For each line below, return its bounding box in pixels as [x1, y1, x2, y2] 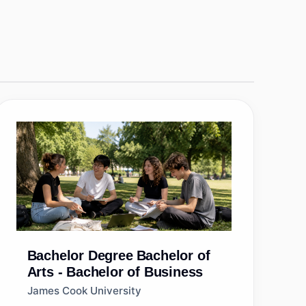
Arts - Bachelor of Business [27, 264, 204, 279]
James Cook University [27, 284, 141, 297]
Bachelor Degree [27, 248, 133, 263]
